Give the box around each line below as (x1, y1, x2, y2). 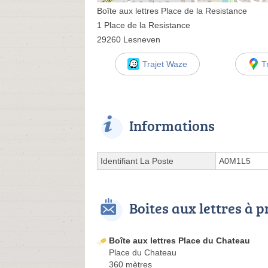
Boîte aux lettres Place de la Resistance (97, 6, 247, 16)
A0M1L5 (219, 156, 251, 166)
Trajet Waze (142, 59, 187, 69)
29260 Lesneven (97, 35, 160, 44)
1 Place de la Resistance (97, 20, 190, 30)
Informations (129, 115, 215, 135)
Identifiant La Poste (100, 156, 173, 166)
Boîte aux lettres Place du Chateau (109, 236, 250, 245)
